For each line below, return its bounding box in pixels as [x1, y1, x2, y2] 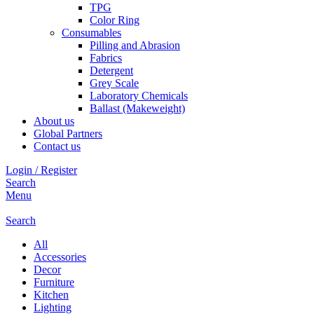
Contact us [34, 140, 81, 152]
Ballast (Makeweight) [90, 102, 185, 114]
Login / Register [6, 164, 77, 176]
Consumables [62, 27, 121, 39]
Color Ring [90, 14, 139, 26]
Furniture [34, 276, 74, 288]
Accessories [34, 251, 86, 263]
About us [34, 115, 74, 127]
